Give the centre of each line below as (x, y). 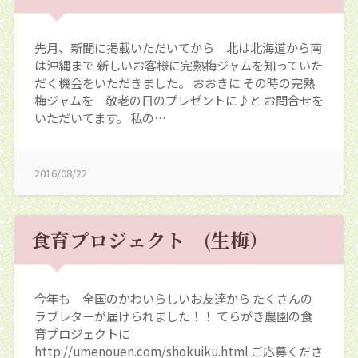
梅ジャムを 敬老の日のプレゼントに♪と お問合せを (179, 100)
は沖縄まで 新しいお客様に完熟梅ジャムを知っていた (178, 65)
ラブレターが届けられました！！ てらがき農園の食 (173, 315)
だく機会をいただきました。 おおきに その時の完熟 (174, 83)
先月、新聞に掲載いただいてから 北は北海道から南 (178, 48)
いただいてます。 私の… (100, 118)
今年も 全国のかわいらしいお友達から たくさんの (173, 298)
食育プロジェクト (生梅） (149, 239)
